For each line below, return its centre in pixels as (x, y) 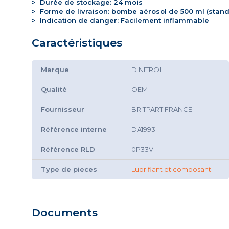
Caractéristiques (77, 43)
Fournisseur (63, 110)
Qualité (54, 90)
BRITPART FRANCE (162, 110)
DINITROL (147, 70)
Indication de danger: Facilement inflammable (122, 21)
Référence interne (74, 130)
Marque (55, 70)
